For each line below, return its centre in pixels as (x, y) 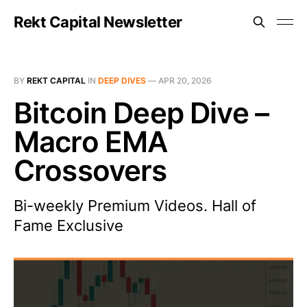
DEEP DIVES (122, 81)
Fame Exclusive (69, 225)
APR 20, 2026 (185, 81)
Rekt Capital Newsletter (98, 22)
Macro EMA (91, 142)
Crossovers (90, 170)
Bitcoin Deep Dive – (142, 113)
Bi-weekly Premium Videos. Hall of (135, 206)
